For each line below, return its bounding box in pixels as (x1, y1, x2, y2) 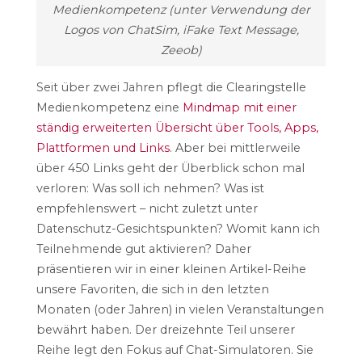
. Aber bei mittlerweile (169, 141, 301, 156)
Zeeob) (160, 42, 202, 57)
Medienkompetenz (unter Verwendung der (52, 2, 310, 17)
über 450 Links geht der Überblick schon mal (36, 161, 305, 176)
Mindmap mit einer (182, 100, 297, 116)
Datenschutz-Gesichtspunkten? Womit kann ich (36, 221, 320, 237)
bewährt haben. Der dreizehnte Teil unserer (36, 322, 295, 338)
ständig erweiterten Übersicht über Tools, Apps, (36, 120, 318, 136)
